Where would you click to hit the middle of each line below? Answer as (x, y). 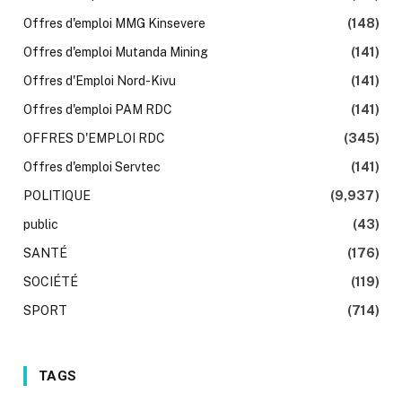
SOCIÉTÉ (51, 282)
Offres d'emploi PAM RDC (98, 110)
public (41, 225)
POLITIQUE (57, 196)
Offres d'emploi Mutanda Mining (116, 52)
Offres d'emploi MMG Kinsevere (114, 24)
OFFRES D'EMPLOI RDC (94, 139)
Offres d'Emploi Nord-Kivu (100, 81)
